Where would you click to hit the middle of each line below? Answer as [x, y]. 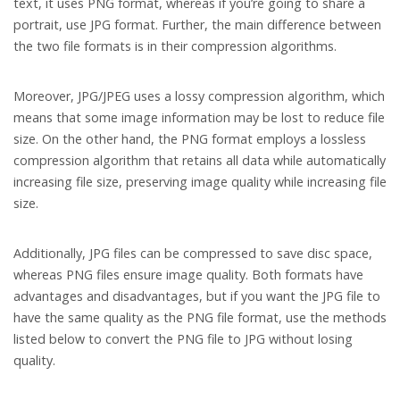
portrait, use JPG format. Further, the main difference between [197, 25]
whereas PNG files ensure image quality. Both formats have [188, 275]
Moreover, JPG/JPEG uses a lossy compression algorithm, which [199, 96]
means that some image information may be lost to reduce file [199, 118]
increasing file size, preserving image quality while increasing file [200, 182]
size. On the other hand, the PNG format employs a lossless [190, 139]
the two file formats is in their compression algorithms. [175, 46]
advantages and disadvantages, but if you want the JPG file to [197, 296]
